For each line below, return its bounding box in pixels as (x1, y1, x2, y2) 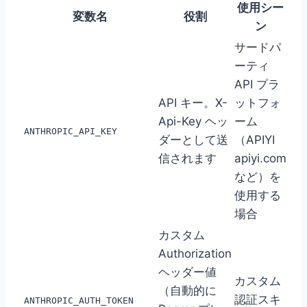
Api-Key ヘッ (158, 114, 228, 129)
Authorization (158, 247, 232, 261)
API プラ (234, 77, 280, 92)
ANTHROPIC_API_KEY (24, 126, 117, 137)
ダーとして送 (158, 133, 228, 147)
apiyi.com (234, 151, 286, 166)
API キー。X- (158, 96, 228, 110)
